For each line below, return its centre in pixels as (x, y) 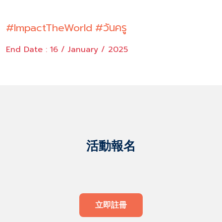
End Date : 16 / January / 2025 (67, 49)
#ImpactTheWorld (49, 28)
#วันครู (111, 28)
